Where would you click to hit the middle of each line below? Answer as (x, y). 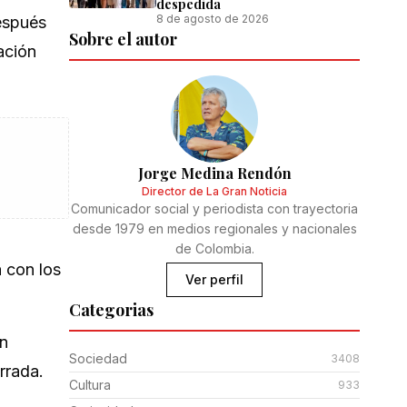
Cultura (90, 385)
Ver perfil (214, 279)
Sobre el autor (123, 39)
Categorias (111, 310)
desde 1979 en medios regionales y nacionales (214, 228)
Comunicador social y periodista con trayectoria (214, 208)
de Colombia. (214, 248)
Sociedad (98, 358)
